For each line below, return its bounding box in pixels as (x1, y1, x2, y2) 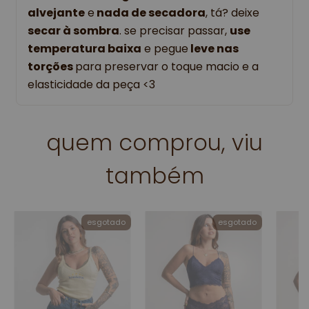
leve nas (188, 41, 239, 57)
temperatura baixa (28, 41, 141, 57)
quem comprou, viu (46, 127, 263, 159)
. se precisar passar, (119, 23, 230, 39)
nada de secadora (94, 5, 206, 21)
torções (28, 59, 75, 75)
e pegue (141, 41, 188, 57)
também (105, 160, 204, 192)
